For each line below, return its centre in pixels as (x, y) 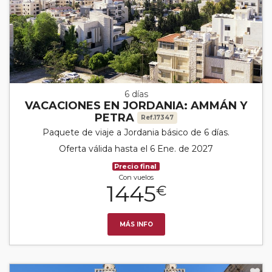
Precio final (136, 166)
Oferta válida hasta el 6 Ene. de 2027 (136, 148)
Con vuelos (136, 177)
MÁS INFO (136, 224)
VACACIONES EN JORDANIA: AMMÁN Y (136, 105)
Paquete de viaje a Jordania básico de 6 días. (136, 132)
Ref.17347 (157, 117)
